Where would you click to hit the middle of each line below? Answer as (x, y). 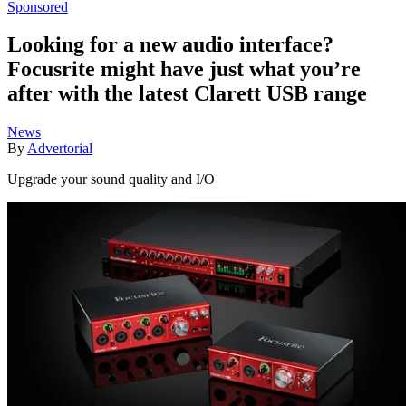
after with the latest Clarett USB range (187, 94)
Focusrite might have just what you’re (184, 69)
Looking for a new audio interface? (170, 45)
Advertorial (60, 149)
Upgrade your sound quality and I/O (111, 179)
